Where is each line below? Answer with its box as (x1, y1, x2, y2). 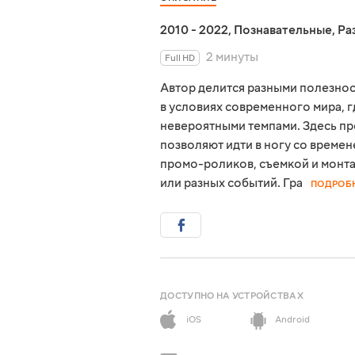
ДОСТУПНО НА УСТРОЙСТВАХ (160, 290, 303, 303)
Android (275, 314, 310, 326)
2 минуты (206, 49, 258, 66)
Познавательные (234, 22, 332, 39)
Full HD (165, 52, 195, 65)
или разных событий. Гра (160, 175, 303, 192)
